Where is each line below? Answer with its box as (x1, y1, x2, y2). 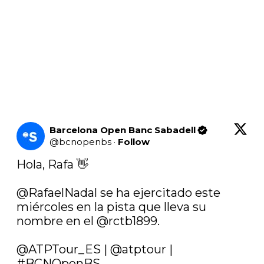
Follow (118, 136, 150, 148)
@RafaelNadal (16, 186, 97, 200)
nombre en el (16, 214, 97, 229)
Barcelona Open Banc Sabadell (49, 124, 196, 136)
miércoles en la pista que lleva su (16, 200, 206, 214)
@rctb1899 (97, 214, 157, 229)
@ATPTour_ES (16, 242, 101, 257)
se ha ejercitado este (97, 186, 220, 200)
